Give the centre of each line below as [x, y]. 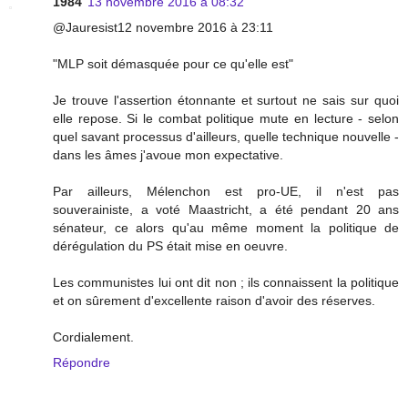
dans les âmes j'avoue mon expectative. [168, 154]
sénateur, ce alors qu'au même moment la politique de [226, 227]
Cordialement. [93, 337]
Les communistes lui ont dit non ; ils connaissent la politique [226, 282]
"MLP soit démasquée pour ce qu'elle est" [173, 63]
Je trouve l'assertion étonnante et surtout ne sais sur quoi [226, 100]
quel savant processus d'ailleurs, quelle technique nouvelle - [226, 136]
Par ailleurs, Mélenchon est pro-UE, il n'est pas [226, 191]
